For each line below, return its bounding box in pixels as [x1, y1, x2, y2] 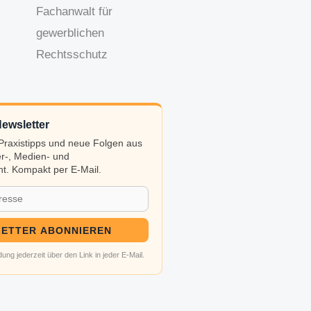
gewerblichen [35, 26, 104, 40]
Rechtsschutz [35, 48, 108, 62]
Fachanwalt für [35, 5, 112, 19]
